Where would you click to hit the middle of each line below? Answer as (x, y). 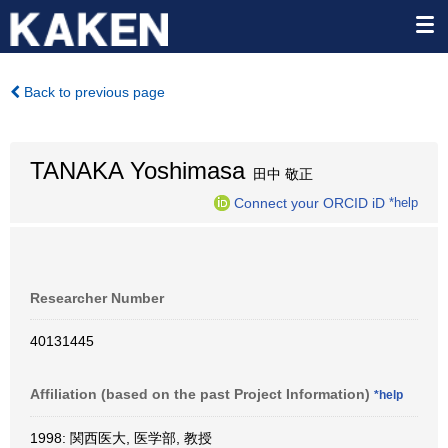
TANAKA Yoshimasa (137, 170)
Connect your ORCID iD (309, 202)
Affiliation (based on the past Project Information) (202, 394)
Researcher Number (97, 298)
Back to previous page (92, 92)
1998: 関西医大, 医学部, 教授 (121, 438)
